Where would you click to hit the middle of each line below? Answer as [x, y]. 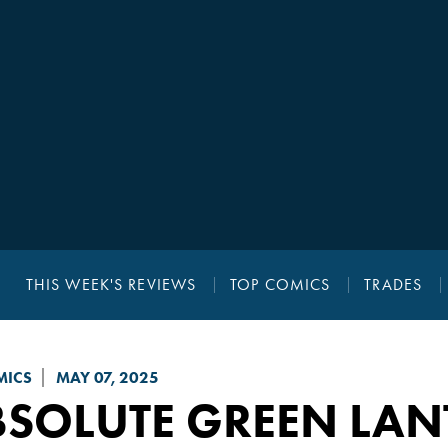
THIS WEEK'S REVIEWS [111, 285]
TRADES [393, 285]
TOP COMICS [280, 285]
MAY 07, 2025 [107, 378]
